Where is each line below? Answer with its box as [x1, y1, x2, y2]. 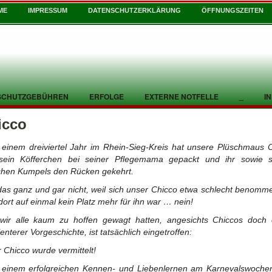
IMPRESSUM [28, 7, 67, 14]
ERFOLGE [89, 91, 124, 102]
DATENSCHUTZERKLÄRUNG [88, 7, 181, 14]
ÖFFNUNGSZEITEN [202, 7, 263, 14]
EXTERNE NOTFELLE [144, 91, 219, 102]
